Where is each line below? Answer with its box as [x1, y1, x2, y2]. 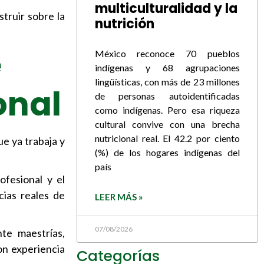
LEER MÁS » [94, 191, 143, 202]
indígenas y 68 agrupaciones [94, 61, 240, 73]
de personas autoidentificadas [94, 90, 240, 101]
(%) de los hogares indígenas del [94, 146, 240, 158]
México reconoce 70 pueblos [94, 47, 240, 59]
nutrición [94, 14, 154, 33]
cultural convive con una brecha [94, 118, 240, 130]
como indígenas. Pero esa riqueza [94, 104, 240, 115]
